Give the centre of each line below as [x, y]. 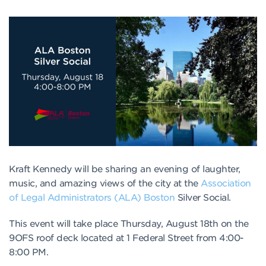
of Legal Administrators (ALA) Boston [92, 197]
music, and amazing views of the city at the [105, 183]
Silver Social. [203, 197]
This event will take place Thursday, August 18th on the [129, 223]
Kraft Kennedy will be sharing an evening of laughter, [125, 169]
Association [226, 183]
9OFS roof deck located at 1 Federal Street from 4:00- [126, 237]
